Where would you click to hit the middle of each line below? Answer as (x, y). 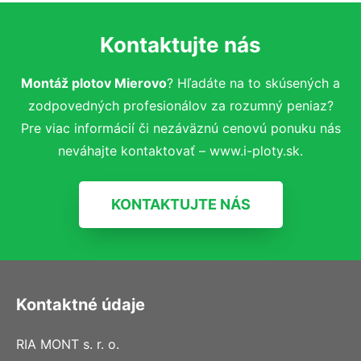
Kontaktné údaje (81, 304)
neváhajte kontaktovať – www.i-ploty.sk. (180, 150)
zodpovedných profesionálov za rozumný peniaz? (180, 105)
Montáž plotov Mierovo (94, 83)
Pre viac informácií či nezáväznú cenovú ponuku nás (180, 128)
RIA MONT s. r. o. (68, 344)
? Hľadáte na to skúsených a (253, 83)
